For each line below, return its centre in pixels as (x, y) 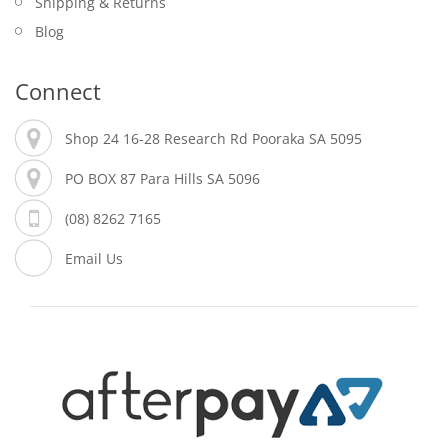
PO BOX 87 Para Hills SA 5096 (164, 178)
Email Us (94, 258)
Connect (58, 90)
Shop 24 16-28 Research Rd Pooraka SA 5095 (213, 138)
